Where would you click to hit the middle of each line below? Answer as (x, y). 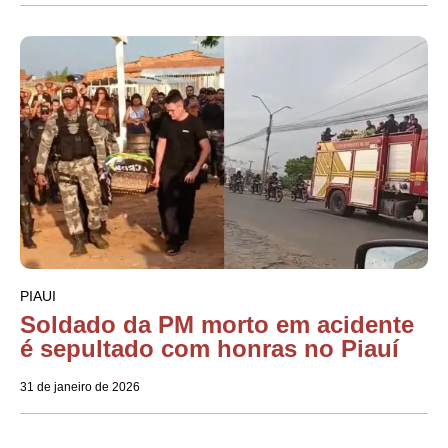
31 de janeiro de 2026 (80, 387)
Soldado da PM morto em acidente (217, 325)
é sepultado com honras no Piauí (209, 349)
